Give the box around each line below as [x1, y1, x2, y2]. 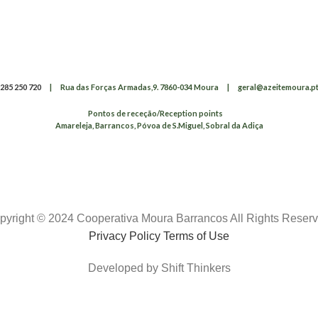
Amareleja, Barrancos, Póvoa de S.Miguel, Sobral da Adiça [55, 121, 263, 131]
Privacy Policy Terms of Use [89, 230, 229, 243]
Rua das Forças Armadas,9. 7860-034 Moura [60, 82, 219, 92]
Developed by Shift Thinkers [87, 262, 231, 275]
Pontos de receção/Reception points [88, 109, 223, 119]
